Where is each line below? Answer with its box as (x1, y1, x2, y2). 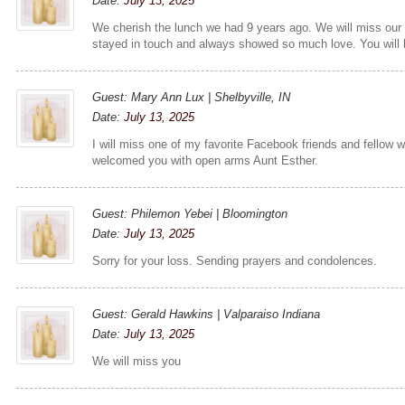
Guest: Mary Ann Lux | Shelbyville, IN (92, 89, 291, 104)
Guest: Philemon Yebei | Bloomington (92, 206, 288, 221)
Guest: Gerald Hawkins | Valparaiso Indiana (92, 306, 321, 321)
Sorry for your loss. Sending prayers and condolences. (92, 253, 378, 268)
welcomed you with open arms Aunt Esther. (92, 153, 319, 167)
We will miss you (92, 353, 182, 368)
